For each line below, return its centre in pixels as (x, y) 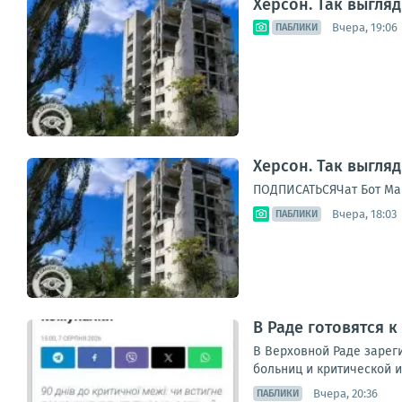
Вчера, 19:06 (365, 27)
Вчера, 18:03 (364, 214)
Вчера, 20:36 (345, 393)
